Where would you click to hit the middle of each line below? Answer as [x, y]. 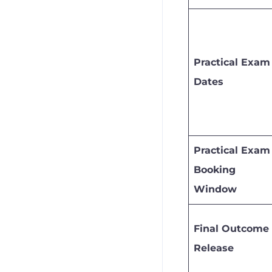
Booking [215, 169]
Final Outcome [231, 228]
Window [215, 189]
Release [214, 248]
